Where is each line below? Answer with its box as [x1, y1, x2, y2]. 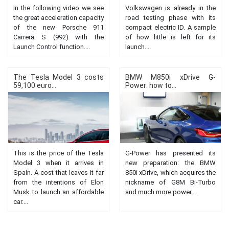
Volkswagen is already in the [125, 4, 216, 12]
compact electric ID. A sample [125, 23, 216, 31]
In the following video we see [13, 4, 104, 12]
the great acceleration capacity [13, 13, 104, 21]
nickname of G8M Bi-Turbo [125, 178, 216, 186]
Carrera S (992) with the [13, 33, 104, 41]
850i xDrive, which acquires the [125, 168, 216, 176]
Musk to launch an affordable [13, 188, 104, 196]
